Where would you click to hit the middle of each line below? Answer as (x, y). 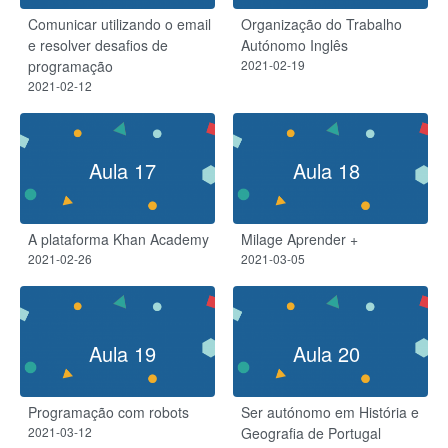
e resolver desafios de (98, 45)
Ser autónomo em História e (330, 411)
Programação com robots (108, 411)
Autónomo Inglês (294, 45)
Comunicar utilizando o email (119, 24)
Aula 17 (122, 170)
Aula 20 (326, 353)
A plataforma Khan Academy (118, 239)
